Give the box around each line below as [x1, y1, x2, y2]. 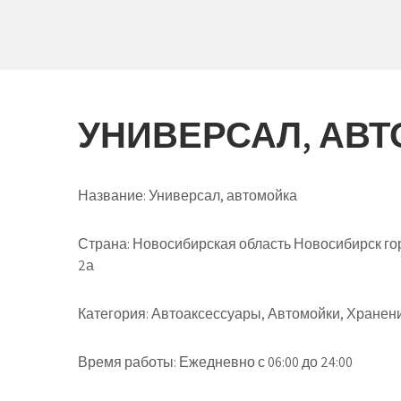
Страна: [78, 235, 130, 253]
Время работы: [78, 353, 176, 371]
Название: [78, 186, 146, 205]
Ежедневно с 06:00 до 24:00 [176, 353, 353, 371]
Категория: [78, 304, 149, 323]
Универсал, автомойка [146, 186, 297, 205]
